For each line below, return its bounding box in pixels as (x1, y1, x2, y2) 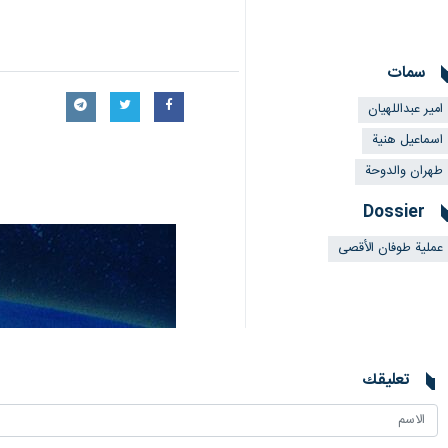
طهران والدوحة (365, 161, 443, 182)
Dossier (363, 199, 425, 226)
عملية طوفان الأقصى (338, 238, 443, 259)
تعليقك (363, 367, 410, 394)
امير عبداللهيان (368, 99, 443, 120)
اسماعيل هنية (372, 130, 443, 151)
